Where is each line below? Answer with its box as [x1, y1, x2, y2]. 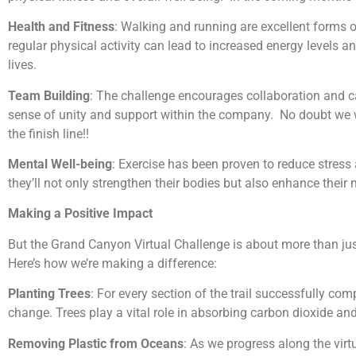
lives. [8, 57, 37, 73]
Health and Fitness [8, 19, 114, 35]
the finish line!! [8, 126, 89, 141]
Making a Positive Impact [8, 206, 153, 222]
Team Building [8, 87, 90, 103]
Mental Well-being [8, 156, 112, 172]
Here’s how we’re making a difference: [8, 255, 217, 271]
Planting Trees [8, 286, 91, 302]
